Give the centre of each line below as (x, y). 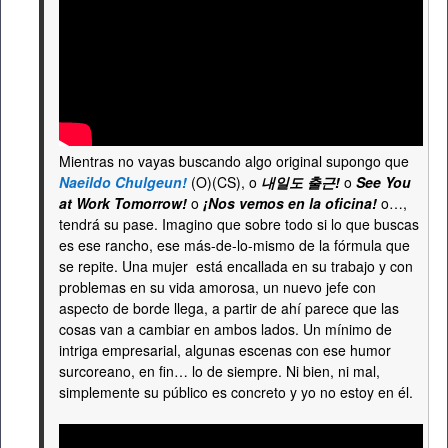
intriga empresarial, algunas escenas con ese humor (225, 350)
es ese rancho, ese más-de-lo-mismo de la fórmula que (234, 245)
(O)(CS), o (224, 182)
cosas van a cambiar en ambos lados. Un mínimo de (225, 329)
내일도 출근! (300, 182)
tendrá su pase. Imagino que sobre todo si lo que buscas (239, 224)
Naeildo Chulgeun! (123, 182)
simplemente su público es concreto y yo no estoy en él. (236, 392)
